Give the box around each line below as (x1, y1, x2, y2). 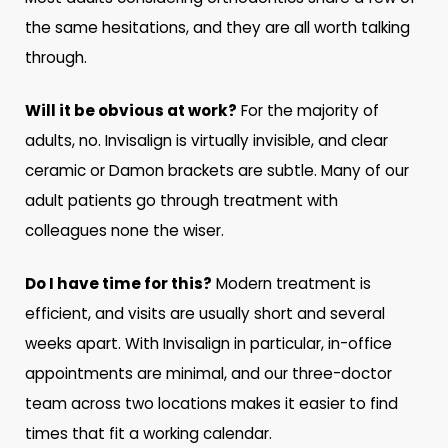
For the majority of (237, 100, 380, 122)
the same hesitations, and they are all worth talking (25, 17, 411, 39)
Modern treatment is (212, 272, 372, 294)
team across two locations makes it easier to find (25, 392, 399, 414)
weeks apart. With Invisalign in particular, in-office (25, 332, 393, 354)
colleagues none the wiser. (25, 220, 225, 242)
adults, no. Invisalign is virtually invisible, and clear (25, 130, 389, 152)
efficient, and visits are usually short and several (25, 302, 386, 324)
